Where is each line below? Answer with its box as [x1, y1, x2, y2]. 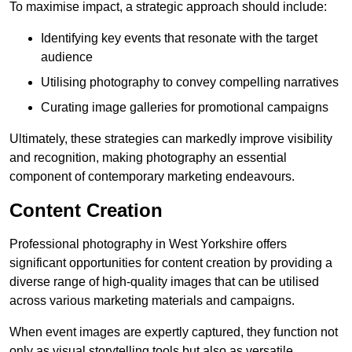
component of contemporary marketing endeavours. [9, 170, 295, 184]
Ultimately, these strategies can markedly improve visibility [9, 132, 332, 146]
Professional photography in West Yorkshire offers [9, 237, 287, 251]
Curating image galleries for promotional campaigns [41, 101, 328, 115]
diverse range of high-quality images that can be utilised [9, 275, 319, 289]
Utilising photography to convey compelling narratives [41, 75, 339, 90]
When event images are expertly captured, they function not [9, 325, 338, 339]
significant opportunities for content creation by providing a [9, 256, 332, 270]
